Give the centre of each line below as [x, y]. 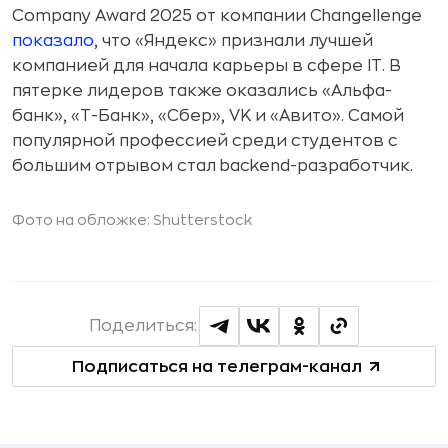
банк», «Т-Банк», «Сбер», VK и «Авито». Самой [208, 116]
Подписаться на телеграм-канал [216, 366]
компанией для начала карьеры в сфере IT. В [206, 66]
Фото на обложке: [82, 220]
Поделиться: [143, 326]
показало [53, 41]
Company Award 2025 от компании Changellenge [217, 16]
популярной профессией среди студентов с [205, 141]
